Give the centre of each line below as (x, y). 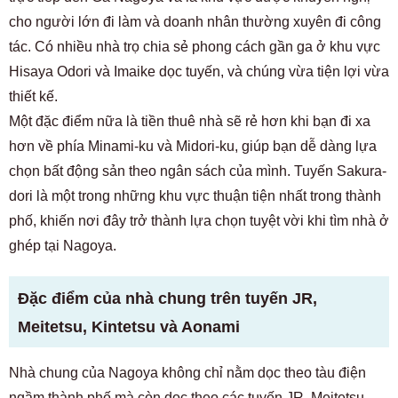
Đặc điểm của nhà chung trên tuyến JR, (167, 298)
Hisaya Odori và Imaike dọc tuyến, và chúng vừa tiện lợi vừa (199, 72)
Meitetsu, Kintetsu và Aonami (129, 327)
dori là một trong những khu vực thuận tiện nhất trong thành (195, 196)
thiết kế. (33, 96)
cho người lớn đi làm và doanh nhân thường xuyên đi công (195, 22)
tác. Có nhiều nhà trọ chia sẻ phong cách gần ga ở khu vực (195, 47)
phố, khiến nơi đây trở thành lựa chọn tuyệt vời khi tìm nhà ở (199, 221)
